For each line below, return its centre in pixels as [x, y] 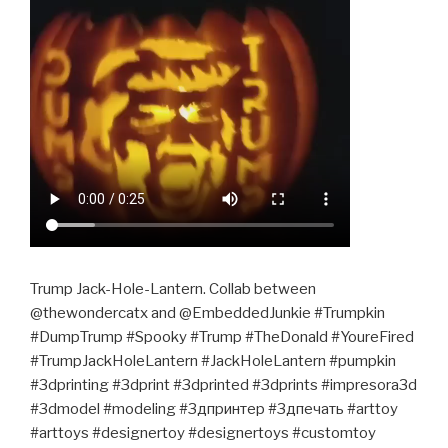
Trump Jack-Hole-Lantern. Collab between [173, 288]
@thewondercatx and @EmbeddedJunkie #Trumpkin [207, 312]
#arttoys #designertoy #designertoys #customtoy [203, 432]
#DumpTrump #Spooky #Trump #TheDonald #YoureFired [222, 336]
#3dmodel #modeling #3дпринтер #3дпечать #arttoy [214, 408]
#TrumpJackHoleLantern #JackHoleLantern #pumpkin [213, 360]
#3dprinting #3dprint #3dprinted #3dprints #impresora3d [223, 384]
